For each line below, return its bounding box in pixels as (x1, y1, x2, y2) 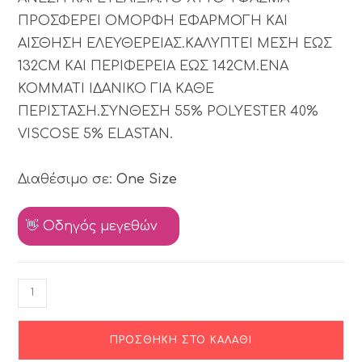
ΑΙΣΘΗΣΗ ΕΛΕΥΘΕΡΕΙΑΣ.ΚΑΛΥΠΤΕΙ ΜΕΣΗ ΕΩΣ (18, 36, 333, 51)
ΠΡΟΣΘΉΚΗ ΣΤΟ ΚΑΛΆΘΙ (110, 334, 252, 346)
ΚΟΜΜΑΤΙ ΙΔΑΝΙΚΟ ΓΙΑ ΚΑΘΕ (18, 81, 215, 96)
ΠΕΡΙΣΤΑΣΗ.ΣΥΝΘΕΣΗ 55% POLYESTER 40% (18, 103, 319, 119)
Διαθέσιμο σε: (18, 171, 117, 187)
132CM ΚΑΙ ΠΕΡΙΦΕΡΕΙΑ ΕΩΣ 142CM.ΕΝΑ (18, 58, 289, 74)
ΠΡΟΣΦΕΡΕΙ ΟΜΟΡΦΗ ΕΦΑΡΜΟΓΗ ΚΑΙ (18, 13, 288, 28)
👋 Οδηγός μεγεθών (26, 218, 158, 234)
